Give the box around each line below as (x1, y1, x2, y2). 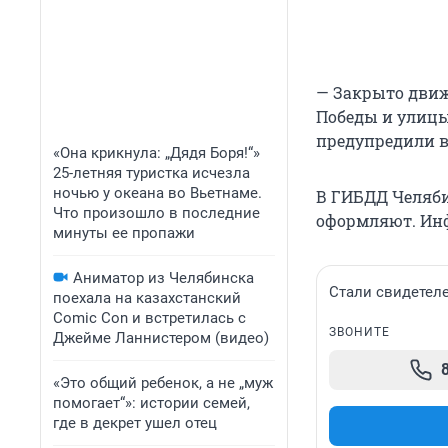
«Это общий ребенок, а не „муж (53, 374, 273, 392)
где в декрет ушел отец (53, 414, 217, 432)
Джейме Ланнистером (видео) (53, 329, 269, 347)
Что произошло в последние (53, 204, 260, 222)
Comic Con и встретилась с (53, 309, 246, 327)
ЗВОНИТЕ (329, 325, 390, 340)
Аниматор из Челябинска (73, 269, 254, 287)
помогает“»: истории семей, (53, 394, 250, 412)
